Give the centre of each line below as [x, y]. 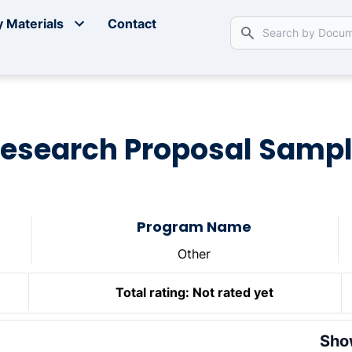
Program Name [194, 227]
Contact [132, 24]
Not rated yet [233, 293]
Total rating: [152, 293]
